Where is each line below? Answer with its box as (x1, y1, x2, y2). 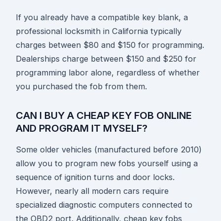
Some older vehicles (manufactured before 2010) (16, 145, 202, 155)
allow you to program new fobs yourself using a (16, 158, 198, 169)
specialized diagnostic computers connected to (16, 200, 192, 210)
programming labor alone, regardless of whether (16, 68, 200, 78)
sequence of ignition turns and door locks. (16, 172, 175, 183)
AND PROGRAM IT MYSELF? (16, 122, 147, 135)
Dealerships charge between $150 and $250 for (16, 54, 196, 64)
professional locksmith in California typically (16, 26, 182, 37)
